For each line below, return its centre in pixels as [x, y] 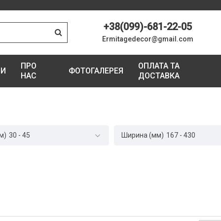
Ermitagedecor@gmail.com [148, 39]
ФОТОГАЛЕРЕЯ [96, 71]
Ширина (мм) [143, 135]
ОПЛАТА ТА [159, 66]
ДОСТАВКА [159, 76]
